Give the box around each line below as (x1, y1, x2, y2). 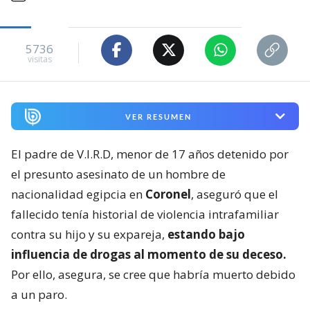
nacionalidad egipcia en (11, 186, 145, 203)
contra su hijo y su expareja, (11, 226, 167, 243)
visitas (27, 53, 52, 66)
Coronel (145, 186, 191, 203)
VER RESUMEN (125, 111, 192, 121)
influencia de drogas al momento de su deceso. (11, 246, 286, 263)
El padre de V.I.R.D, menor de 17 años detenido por (11, 146, 289, 163)
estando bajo (167, 226, 245, 243)
